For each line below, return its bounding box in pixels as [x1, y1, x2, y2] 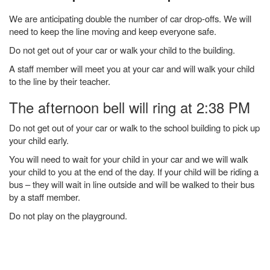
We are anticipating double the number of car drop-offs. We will [9, 12, 251, 25]
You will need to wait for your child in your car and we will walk [9, 152, 248, 165]
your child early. [9, 134, 71, 146]
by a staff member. [9, 190, 80, 203]
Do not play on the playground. [9, 209, 130, 222]
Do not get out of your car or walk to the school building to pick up [9, 121, 260, 134]
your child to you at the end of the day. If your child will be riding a [9, 165, 259, 178]
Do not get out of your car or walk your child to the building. [9, 43, 237, 56]
